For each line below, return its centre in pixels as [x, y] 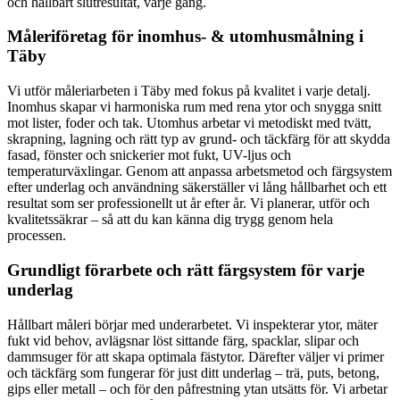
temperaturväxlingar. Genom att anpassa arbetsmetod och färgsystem [200, 171]
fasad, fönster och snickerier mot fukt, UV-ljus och [149, 155]
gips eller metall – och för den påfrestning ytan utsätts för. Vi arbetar [197, 388]
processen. [37, 236]
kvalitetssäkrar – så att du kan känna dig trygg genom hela [170, 220]
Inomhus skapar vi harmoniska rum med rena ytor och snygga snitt [194, 107]
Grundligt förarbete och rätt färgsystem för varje [186, 270]
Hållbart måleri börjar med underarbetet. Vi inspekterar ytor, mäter [192, 324]
